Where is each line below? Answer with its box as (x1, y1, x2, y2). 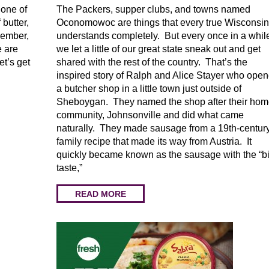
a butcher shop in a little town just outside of (56, 83, 241, 94)
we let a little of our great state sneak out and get (56, 44, 261, 54)
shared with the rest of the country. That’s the (56, 57, 247, 67)
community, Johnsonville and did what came (56, 110, 244, 120)
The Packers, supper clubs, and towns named (56, 4, 250, 14)
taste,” (56, 163, 82, 173)
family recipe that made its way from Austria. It (56, 136, 252, 147)
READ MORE (75, 189, 126, 199)
